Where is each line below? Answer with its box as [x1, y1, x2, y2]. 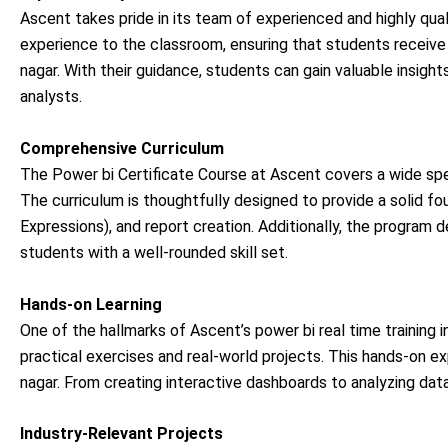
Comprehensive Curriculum [20, 138, 224, 158]
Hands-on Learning [20, 294, 162, 314]
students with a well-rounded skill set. [20, 242, 288, 262]
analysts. [20, 87, 82, 107]
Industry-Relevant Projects [20, 424, 223, 444]
